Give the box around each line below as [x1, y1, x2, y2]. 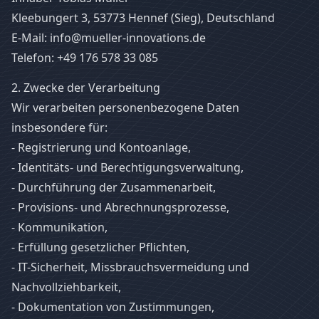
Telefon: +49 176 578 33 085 [11, 50, 158, 66]
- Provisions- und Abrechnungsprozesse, [11, 199, 229, 215]
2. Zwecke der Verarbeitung [11, 80, 160, 95]
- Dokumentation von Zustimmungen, [11, 299, 214, 315]
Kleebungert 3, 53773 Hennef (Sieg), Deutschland [11, 10, 275, 26]
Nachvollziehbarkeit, [11, 279, 121, 295]
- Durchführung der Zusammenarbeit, [11, 179, 216, 195]
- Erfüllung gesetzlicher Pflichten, [11, 239, 189, 255]
